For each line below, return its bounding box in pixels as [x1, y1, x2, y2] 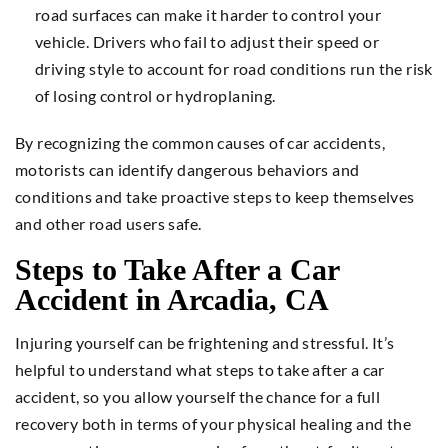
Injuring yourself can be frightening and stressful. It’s [15, 332, 395, 352]
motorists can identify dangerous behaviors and [15, 159, 360, 179]
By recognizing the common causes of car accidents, [15, 132, 385, 152]
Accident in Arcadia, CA [15, 282, 329, 316]
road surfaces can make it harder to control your [35, 4, 382, 24]
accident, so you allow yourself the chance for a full [15, 386, 381, 406]
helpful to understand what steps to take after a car [15, 359, 385, 379]
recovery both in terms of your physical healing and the [15, 413, 411, 433]
